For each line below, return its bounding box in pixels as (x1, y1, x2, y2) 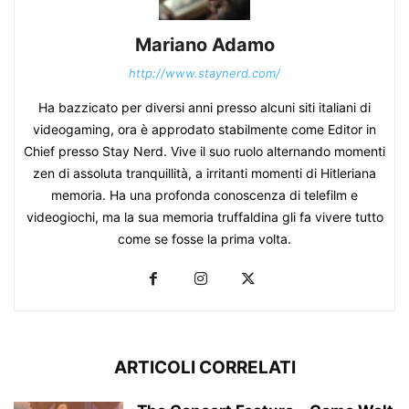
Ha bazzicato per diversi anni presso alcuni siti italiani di (38, 99, 371, 115)
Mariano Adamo (134, 33, 275, 56)
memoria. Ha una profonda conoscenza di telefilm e (51, 186, 358, 203)
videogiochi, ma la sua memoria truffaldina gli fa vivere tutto (26, 208, 383, 225)
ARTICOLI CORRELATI (113, 356, 296, 378)
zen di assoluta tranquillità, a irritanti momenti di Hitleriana (33, 164, 376, 181)
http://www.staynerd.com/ (129, 65, 280, 80)
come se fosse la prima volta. (118, 230, 291, 246)
